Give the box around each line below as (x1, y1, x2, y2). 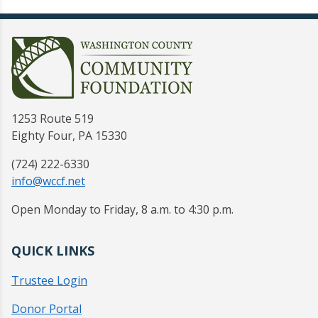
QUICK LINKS (11, 242, 94, 260)
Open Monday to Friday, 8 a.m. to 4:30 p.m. (11, 202, 234, 218)
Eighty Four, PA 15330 (11, 128, 127, 144)
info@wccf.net (11, 173, 85, 190)
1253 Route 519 (11, 111, 94, 127)
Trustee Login (11, 273, 87, 289)
